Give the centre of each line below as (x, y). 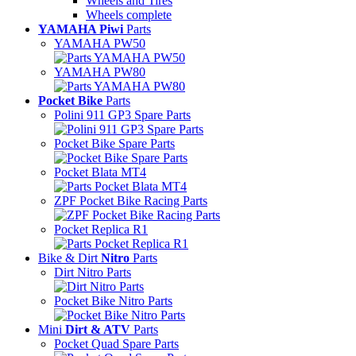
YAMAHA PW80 (100, 72)
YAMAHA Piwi (81, 29)
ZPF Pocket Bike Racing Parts (131, 201)
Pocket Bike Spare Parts (114, 143)
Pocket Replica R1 (101, 229)
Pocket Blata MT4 (100, 172)
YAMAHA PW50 (100, 43)
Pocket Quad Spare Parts (116, 344)
